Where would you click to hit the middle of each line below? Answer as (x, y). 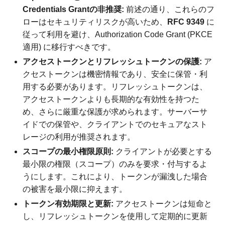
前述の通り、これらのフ (170, 9)
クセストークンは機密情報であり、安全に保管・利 (115, 74)
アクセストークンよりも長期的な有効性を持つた (111, 99)
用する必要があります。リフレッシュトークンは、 (115, 86)
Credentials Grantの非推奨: (74, 9)
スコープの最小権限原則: (68, 151)
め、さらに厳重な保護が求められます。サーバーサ (115, 111)
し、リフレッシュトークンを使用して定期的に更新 (115, 216)
